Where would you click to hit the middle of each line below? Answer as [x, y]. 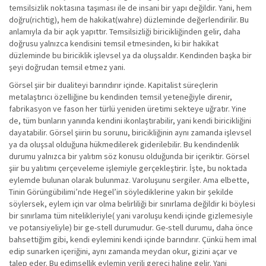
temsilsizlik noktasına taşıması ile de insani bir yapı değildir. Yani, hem [130, 8]
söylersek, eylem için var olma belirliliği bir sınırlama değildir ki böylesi [132, 204]
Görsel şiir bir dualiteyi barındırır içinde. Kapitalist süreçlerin [113, 85]
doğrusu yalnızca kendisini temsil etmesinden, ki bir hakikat [114, 43]
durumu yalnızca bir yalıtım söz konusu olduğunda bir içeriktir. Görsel [129, 156]
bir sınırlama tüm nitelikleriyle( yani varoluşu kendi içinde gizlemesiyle [131, 216]
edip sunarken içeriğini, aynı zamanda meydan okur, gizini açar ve [123, 251]
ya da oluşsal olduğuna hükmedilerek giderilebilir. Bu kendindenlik [124, 144]
